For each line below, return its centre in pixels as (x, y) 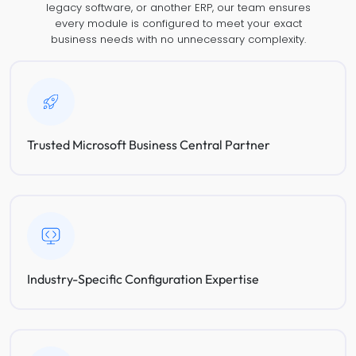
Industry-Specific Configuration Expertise (143, 279)
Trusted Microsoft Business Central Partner (148, 144)
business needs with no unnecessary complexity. (178, 39)
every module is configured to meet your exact (178, 23)
